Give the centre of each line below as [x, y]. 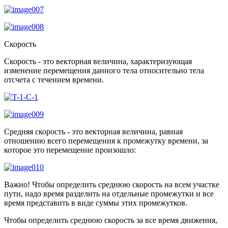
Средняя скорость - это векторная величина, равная [93, 131]
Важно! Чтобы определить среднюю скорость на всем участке [112, 184]
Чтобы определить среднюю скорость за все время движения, [111, 220]
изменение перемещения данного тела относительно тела [104, 70]
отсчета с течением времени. [54, 79]
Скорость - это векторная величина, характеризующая [98, 61]
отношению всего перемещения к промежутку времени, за [106, 140]
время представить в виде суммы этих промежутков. [96, 203]
